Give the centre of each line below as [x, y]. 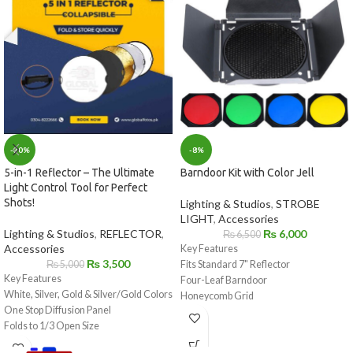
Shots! [19, 203]
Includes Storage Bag [49, 342]
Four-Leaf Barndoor [224, 280]
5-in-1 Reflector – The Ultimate [79, 173]
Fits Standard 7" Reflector [235, 264]
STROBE [298, 203]
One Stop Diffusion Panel [58, 310]
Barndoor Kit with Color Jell [247, 172]
